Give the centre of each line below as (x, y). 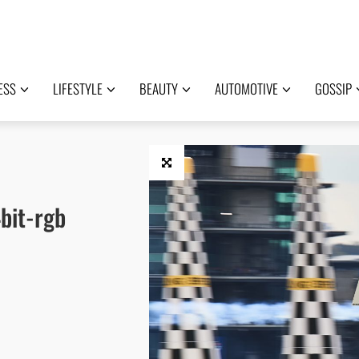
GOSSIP (333, 89)
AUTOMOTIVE (246, 89)
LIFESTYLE (77, 89)
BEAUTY (158, 89)
